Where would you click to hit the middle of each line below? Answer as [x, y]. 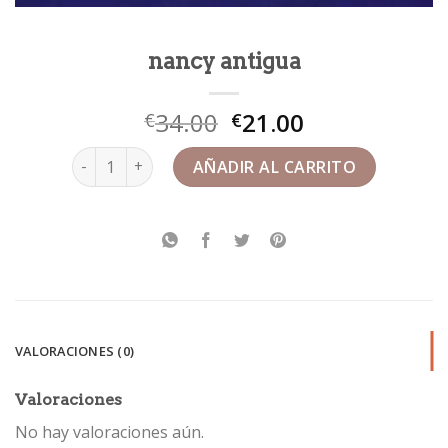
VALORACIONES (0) [75, 350]
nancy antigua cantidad [156, 157]
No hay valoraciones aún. [109, 431]
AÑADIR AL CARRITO [274, 166]
